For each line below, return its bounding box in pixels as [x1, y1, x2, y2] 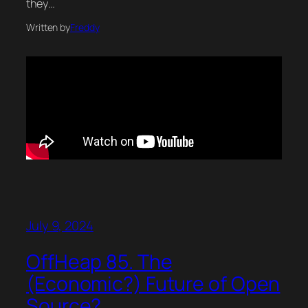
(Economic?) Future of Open [26, 269, 280, 297]
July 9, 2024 [26, 217, 93, 235]
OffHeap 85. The [26, 247, 173, 275]
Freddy [70, 21, 100, 34]
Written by [26, 21, 70, 34]
